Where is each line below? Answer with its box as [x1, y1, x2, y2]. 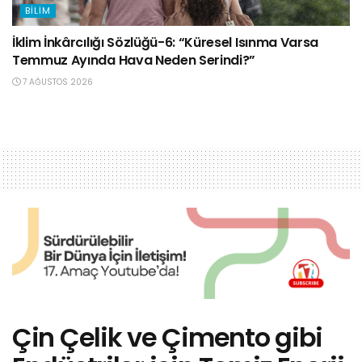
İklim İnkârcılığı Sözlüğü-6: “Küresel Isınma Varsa [12, 32, 318, 52]
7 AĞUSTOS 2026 [20, 75, 93, 88]
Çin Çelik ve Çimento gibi [12, 318, 322, 356]
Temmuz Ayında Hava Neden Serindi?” [12, 50, 256, 69]
